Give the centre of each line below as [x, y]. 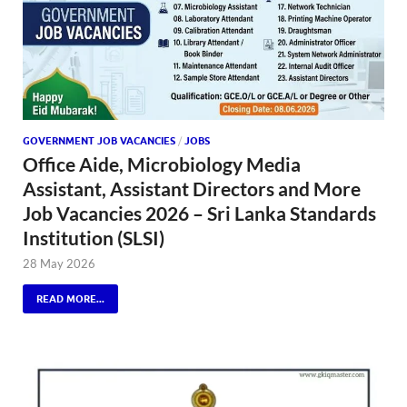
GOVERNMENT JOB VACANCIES [99, 140]
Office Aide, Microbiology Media [162, 164]
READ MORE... [70, 298]
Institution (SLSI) [94, 237]
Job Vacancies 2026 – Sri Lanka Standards [199, 213]
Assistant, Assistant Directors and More [192, 188]
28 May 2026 [59, 263]
